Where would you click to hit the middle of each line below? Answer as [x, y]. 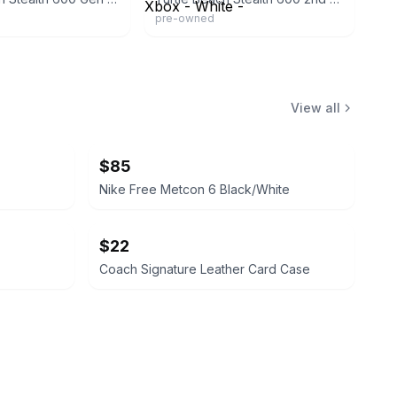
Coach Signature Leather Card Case [205, 269]
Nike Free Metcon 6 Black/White [195, 189]
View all [315, 108]
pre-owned [185, 18]
